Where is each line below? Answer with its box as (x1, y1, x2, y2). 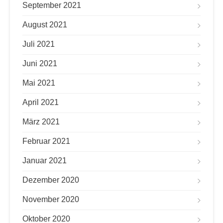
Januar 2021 (22, 156, 67, 165)
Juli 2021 (22, 40, 55, 48)
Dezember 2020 (22, 176, 79, 184)
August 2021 (22, 20, 67, 29)
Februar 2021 (22, 137, 70, 145)
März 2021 (22, 117, 60, 126)
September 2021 (22, 1, 81, 9)
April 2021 (22, 98, 59, 107)
